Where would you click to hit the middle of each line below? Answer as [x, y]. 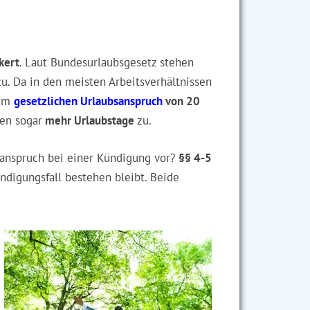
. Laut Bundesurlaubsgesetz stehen [107, 62]
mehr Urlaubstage [88, 120]
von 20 [181, 101]
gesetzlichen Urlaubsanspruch [88, 101]
